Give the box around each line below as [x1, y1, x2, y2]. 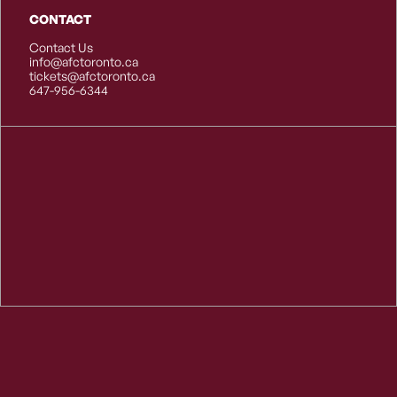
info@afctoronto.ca [29, 54, 138, 69]
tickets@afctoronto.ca [29, 68, 155, 83]
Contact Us [29, 40, 93, 55]
